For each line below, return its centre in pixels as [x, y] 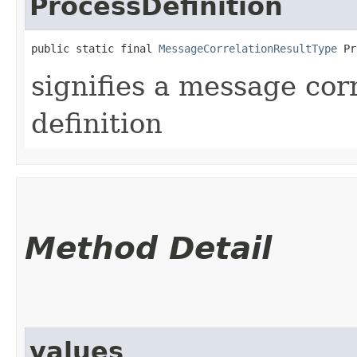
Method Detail [148, 248]
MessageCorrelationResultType [248, 48]
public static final [95, 48]
